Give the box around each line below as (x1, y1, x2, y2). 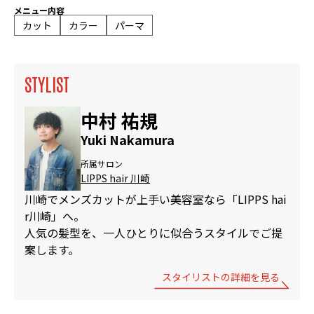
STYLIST (25, 71, 69, 95)
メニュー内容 (14, 4, 64, 16)
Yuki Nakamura (81, 130, 175, 149)
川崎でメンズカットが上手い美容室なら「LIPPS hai (25, 191, 287, 208)
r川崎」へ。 (25, 207, 85, 225)
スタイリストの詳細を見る (162, 270, 280, 285)
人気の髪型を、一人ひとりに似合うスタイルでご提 (25, 224, 282, 242)
